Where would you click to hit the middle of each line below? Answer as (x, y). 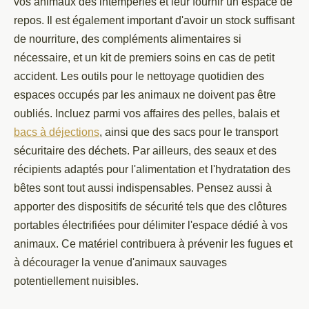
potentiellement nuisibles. (79, 281)
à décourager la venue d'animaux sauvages (120, 262)
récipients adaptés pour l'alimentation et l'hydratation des (152, 169)
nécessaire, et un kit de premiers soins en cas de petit (144, 58)
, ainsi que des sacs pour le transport (189, 132)
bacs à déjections (57, 132)
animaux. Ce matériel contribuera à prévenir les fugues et (153, 244)
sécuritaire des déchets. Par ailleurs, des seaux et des (145, 151)
